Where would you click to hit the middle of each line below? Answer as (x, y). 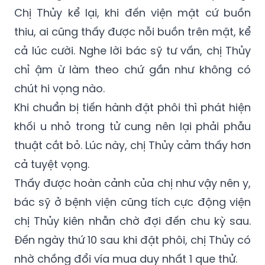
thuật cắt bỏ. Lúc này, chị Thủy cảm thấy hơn (132, 146)
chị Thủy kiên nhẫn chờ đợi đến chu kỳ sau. (132, 221)
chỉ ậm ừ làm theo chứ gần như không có (132, 70)
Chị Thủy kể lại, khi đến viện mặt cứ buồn (132, 13)
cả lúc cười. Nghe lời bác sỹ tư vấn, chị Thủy (132, 51)
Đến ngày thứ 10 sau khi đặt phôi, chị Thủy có (132, 240)
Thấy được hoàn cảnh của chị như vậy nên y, (132, 183)
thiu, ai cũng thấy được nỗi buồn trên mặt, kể (132, 32)
